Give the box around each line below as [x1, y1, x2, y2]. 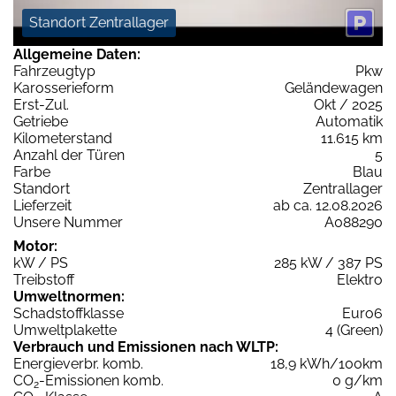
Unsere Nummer [13, 213, 123, 231]
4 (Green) [325, 321, 383, 339]
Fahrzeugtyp [13, 62, 95, 80]
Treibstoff [13, 270, 74, 288]
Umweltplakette [13, 321, 117, 339]
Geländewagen [285, 79, 383, 96]
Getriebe [13, 112, 68, 130]
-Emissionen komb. [39, 371, 164, 389]
